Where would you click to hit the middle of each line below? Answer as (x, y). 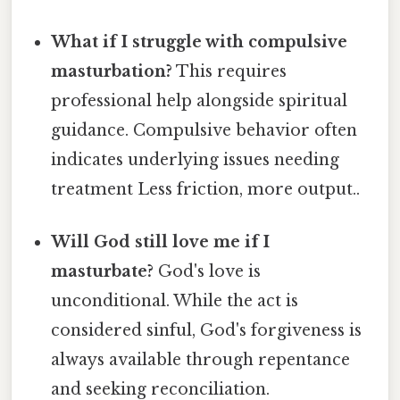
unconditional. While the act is (175, 301)
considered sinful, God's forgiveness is (207, 331)
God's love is (208, 272)
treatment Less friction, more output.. (206, 189)
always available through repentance (201, 360)
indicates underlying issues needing (196, 159)
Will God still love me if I (161, 242)
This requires (230, 71)
